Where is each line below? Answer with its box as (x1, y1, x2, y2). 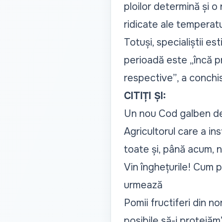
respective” (123, 72, 177, 85)
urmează (123, 179, 163, 192)
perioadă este (123, 54, 190, 67)
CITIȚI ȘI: (123, 90, 166, 103)
